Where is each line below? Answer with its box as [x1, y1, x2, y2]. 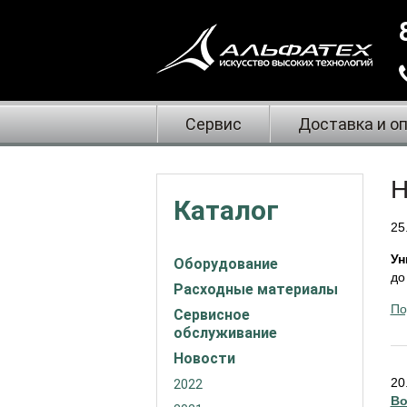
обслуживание [174, 324, 277, 342]
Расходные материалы [174, 281, 338, 298]
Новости [174, 350, 235, 367]
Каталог [174, 194, 279, 226]
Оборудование [174, 255, 278, 273]
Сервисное [174, 306, 250, 323]
